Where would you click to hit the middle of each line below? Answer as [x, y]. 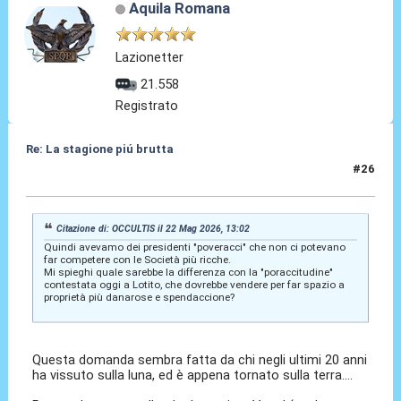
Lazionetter [150, 58]
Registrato [147, 106]
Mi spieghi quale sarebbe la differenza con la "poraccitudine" [188, 272]
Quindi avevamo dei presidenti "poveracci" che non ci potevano [194, 247]
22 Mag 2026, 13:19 [81, 176]
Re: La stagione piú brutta [99, 149]
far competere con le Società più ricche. [137, 259]
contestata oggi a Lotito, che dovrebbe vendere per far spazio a [194, 284]
